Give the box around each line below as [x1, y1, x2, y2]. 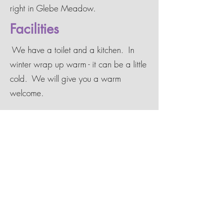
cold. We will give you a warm [10, 73, 121, 84]
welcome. [10, 87, 44, 99]
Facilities [10, 20, 59, 38]
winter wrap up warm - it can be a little [10, 58, 147, 70]
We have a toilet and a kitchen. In [10, 44, 134, 55]
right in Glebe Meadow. [10, 2, 98, 14]
